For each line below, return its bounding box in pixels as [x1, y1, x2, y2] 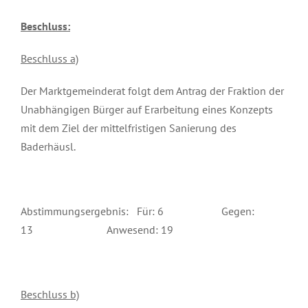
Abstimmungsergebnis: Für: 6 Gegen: [21, 203, 254, 218]
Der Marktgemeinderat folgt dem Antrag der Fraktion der [21, 83, 284, 98]
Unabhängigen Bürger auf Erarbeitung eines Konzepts [21, 102, 273, 116]
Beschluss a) [21, 51, 78, 65]
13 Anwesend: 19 [21, 222, 173, 236]
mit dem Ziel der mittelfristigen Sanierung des [21, 120, 236, 135]
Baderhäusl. [21, 139, 76, 153]
